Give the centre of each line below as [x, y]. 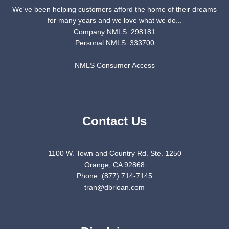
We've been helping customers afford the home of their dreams [114, 9]
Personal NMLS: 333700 [114, 43]
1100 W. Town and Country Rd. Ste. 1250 [114, 153]
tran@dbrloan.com [114, 187]
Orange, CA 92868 [114, 165]
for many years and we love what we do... [114, 21]
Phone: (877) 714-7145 [114, 176]
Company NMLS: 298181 [114, 32]
